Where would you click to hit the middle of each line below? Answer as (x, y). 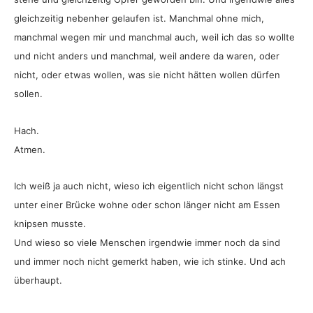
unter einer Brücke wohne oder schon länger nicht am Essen (147, 205)
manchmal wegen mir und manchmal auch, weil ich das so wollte (154, 37)
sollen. (28, 94)
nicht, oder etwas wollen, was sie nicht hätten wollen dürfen (147, 75)
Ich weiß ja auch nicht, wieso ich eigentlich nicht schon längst (149, 186)
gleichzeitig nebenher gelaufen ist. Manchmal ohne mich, (139, 19)
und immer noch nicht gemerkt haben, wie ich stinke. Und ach (150, 262)
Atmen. (30, 149)
